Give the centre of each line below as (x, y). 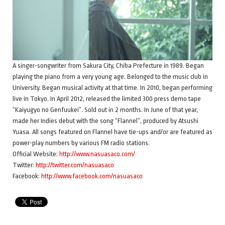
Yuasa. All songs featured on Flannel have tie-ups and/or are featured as (113, 132)
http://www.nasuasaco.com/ (97, 154)
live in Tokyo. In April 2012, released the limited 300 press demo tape (107, 98)
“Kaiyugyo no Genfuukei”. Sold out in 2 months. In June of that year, (105, 109)
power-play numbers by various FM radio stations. (81, 143)
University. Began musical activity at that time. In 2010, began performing (113, 87)
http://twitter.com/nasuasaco (75, 165)
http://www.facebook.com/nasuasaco (92, 176)
